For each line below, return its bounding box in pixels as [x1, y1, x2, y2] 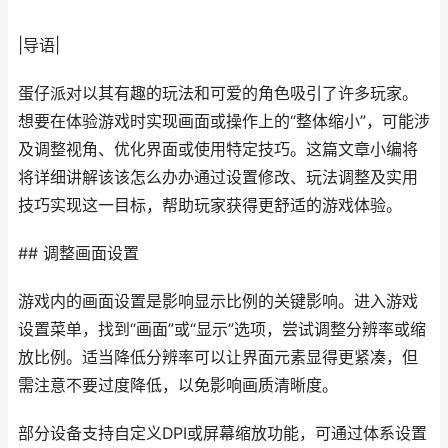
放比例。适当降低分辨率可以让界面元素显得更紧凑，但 [18, 348, 418, 367]
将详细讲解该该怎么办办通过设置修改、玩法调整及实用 [18, 168, 418, 187]
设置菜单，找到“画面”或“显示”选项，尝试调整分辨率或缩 [18, 320, 426, 339]
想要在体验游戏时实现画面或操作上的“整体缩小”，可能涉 [18, 112, 430, 131]
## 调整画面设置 [18, 244, 139, 263]
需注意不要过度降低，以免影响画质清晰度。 [18, 376, 338, 395]
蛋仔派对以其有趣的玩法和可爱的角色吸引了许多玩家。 [18, 84, 418, 103]
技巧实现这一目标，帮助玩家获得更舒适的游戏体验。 [18, 196, 402, 215]
